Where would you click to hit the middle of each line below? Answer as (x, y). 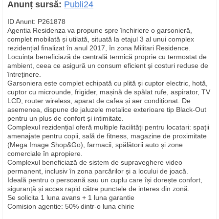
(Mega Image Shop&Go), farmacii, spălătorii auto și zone (95, 145)
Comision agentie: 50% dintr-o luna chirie (71, 206)
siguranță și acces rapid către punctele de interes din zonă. (99, 189)
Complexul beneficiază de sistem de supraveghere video (95, 162)
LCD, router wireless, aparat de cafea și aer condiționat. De (99, 101)
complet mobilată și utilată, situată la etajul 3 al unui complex (101, 39)
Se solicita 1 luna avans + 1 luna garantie (71, 197)
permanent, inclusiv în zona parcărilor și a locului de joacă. (98, 171)
